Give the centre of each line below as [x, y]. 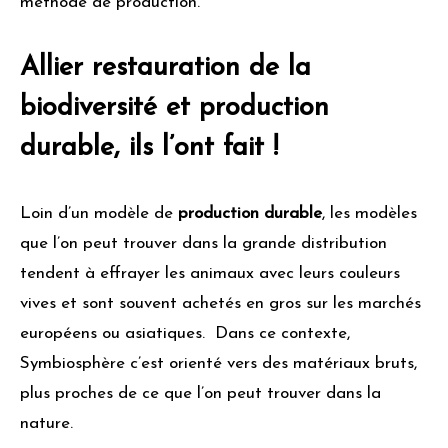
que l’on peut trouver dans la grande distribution [203, 244]
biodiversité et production [174, 108]
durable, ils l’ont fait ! [149, 148]
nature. [49, 424]
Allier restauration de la [165, 68]
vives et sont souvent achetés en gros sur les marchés [220, 304]
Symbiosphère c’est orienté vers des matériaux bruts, [218, 364]
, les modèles [369, 214]
